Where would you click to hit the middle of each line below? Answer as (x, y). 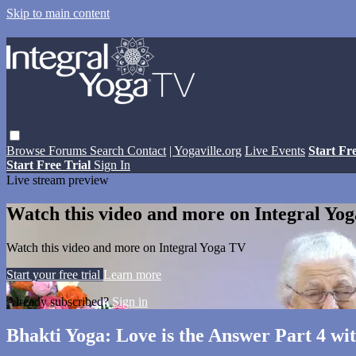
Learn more (132, 274)
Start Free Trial (50, 164)
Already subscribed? (59, 301)
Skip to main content (58, 13)
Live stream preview (58, 180)
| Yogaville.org (205, 150)
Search (108, 150)
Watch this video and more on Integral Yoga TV (126, 247)
